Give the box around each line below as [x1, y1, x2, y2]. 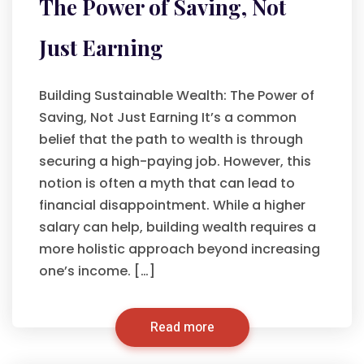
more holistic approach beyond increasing [39, 240, 320, 258]
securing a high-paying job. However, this [39, 152, 311, 171]
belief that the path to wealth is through [39, 130, 303, 149]
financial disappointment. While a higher [39, 196, 305, 214]
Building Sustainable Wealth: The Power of [39, 86, 314, 105]
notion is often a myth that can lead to [39, 174, 295, 193]
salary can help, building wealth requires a [39, 218, 316, 236]
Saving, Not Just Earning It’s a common [39, 108, 297, 127]
